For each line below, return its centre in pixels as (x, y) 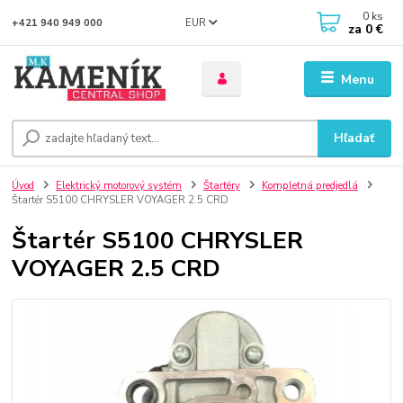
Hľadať (354, 139)
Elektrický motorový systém (119, 186)
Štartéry (221, 186)
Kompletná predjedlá (309, 186)
